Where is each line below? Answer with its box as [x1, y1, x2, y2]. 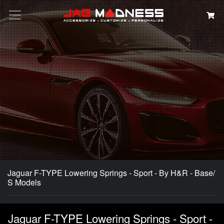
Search [107, 86, 136, 99]
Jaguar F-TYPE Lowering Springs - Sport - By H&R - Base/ [7, 167, 215, 178]
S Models [7, 176, 41, 188]
